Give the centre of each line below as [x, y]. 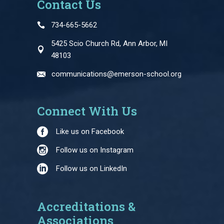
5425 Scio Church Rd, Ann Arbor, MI [109, 43]
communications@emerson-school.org [116, 74]
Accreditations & [86, 206]
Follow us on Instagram [95, 150]
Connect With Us [87, 111]
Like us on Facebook [90, 131]
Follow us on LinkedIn [91, 168]
